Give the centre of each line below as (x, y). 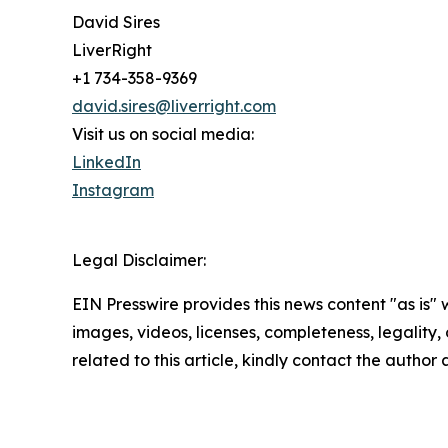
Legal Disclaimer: (139, 260)
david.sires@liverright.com (174, 106)
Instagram (113, 190)
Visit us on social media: (163, 134)
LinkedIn (106, 162)
